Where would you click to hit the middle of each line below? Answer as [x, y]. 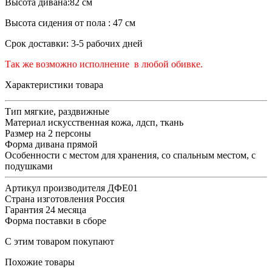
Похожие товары [40, 262]
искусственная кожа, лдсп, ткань [116, 123]
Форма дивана [35, 144]
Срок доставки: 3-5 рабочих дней [74, 44]
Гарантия [24, 210]
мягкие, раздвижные [67, 112]
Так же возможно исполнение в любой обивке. [104, 64]
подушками [29, 166]
